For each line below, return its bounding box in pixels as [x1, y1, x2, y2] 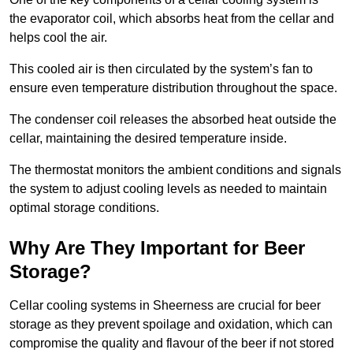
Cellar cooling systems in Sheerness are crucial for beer [9, 298, 321, 312]
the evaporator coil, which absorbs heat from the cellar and [9, 11, 334, 25]
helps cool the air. [9, 30, 107, 44]
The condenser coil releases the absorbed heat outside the [9, 112, 336, 126]
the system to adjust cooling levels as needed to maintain [9, 181, 327, 195]
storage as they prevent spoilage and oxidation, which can [9, 317, 333, 331]
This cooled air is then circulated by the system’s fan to [9, 61, 313, 76]
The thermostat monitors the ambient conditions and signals [9, 162, 341, 176]
